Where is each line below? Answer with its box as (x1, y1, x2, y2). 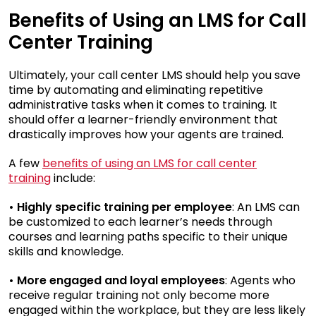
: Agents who (225, 272, 296, 288)
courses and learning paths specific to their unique (8, 228, 288, 245)
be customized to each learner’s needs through (8, 213, 272, 230)
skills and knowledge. (8, 243, 123, 260)
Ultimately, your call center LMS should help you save (8, 66, 300, 83)
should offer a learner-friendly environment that (8, 111, 278, 128)
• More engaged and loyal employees (8, 272, 225, 288)
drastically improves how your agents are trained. (8, 126, 284, 142)
